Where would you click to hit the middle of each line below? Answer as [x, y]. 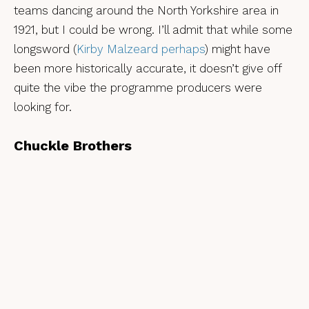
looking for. [43, 107]
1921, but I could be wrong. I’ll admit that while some [153, 29]
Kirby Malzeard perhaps [141, 49]
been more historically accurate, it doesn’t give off [148, 68]
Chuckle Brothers [73, 145]
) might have [238, 49]
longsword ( [45, 49]
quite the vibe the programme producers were [138, 87]
